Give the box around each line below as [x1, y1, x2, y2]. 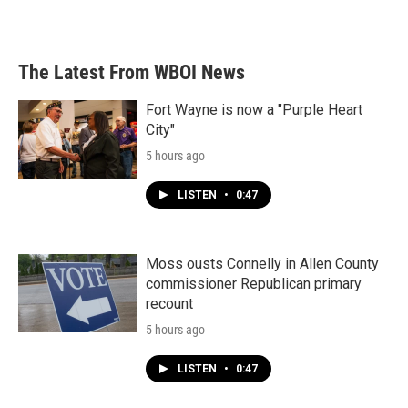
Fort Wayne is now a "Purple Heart [146, 101, 362, 118]
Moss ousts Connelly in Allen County [146, 255, 379, 272]
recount [146, 295, 193, 312]
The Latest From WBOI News [18, 61, 245, 84]
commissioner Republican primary [146, 275, 362, 292]
